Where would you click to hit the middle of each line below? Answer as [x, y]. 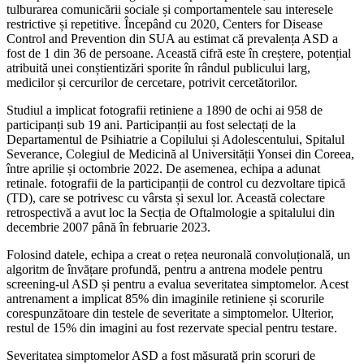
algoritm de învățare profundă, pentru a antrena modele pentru [165, 270]
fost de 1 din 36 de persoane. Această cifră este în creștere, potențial [179, 54]
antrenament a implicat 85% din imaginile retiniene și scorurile [165, 299]
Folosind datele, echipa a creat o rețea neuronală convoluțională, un [178, 255]
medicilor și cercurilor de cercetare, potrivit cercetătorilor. [152, 83]
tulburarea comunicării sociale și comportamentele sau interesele [170, 10]
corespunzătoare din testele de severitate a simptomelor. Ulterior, [170, 314]
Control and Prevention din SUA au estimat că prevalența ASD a [172, 39]
